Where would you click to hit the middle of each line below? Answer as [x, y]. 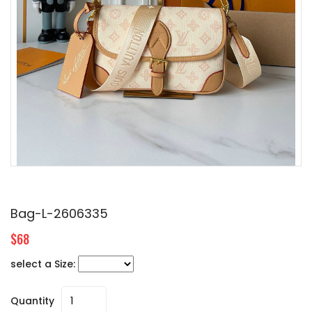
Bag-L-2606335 [59, 214]
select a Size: [44, 264]
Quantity [32, 301]
